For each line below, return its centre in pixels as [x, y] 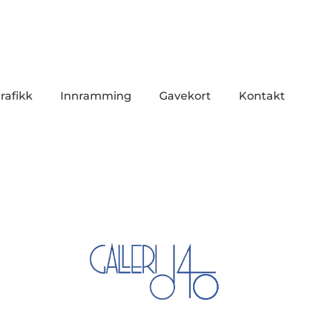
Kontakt [262, 96]
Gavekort [185, 96]
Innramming [96, 96]
